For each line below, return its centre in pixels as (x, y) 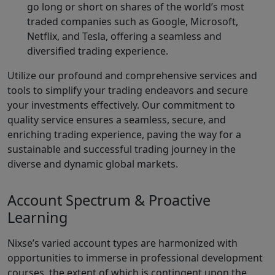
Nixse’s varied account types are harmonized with (122, 243)
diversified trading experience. (98, 51)
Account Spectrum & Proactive (109, 200)
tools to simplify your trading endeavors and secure (128, 90)
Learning (37, 218)
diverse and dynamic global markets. (93, 164)
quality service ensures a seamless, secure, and (117, 119)
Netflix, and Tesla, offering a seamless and (124, 36)
